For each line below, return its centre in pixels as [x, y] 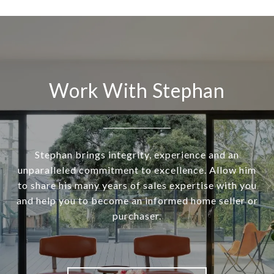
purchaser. [137, 216]
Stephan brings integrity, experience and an [137, 155]
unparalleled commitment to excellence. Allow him [137, 170]
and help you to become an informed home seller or [137, 201]
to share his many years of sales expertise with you [137, 185]
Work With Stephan [137, 91]
